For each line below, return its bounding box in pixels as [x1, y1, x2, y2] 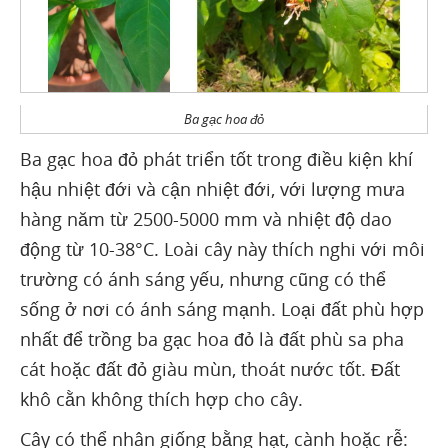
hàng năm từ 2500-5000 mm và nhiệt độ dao [20, 206, 392, 231]
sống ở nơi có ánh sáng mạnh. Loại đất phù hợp [20, 296, 424, 321]
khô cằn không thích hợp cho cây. [20, 386, 303, 411]
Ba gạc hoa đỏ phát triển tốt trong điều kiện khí [20, 146, 413, 171]
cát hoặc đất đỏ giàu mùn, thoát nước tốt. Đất [20, 356, 400, 381]
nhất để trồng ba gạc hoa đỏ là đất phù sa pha [20, 326, 404, 351]
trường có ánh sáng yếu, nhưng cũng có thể [20, 266, 386, 291]
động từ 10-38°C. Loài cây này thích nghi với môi [20, 236, 425, 261]
